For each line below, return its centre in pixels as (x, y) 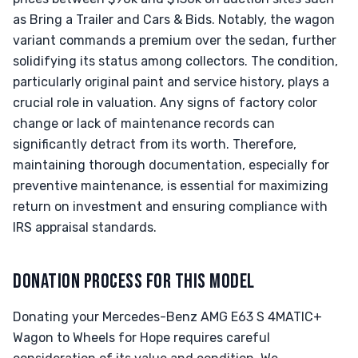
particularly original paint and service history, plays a (171, 82)
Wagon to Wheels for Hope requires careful (141, 338)
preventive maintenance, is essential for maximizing (171, 186)
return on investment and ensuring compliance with (170, 207)
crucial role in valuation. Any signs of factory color (165, 103)
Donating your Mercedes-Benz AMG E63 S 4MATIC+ (167, 317)
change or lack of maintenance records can (144, 123)
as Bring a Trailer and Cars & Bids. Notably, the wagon (174, 20)
